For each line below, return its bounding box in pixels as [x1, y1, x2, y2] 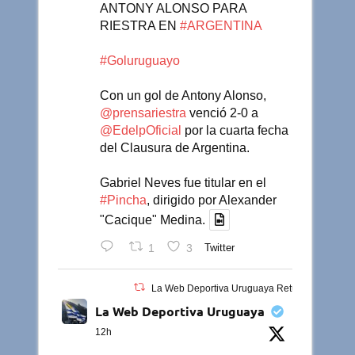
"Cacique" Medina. [100, 213, 206, 227]
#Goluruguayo [100, 54, 181, 68]
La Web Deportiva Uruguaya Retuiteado [151, 282, 325, 294]
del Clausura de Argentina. [100, 141, 250, 155]
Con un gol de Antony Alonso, [100, 89, 267, 103]
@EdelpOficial [100, 124, 182, 138]
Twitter [204, 241, 235, 254]
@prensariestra [100, 106, 187, 120]
